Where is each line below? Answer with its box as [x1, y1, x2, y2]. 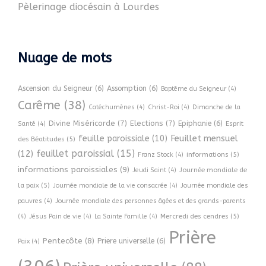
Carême [18, 99, 61, 112]
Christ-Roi [148, 103, 179, 111]
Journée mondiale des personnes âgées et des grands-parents [55, 197, 246, 205]
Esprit [226, 119, 243, 128]
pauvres [18, 197, 42, 205]
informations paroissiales [18, 164, 118, 175]
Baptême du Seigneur [161, 85, 226, 93]
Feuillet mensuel [170, 133, 238, 144]
